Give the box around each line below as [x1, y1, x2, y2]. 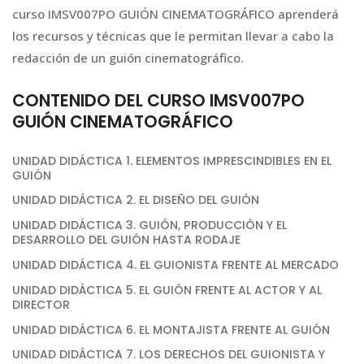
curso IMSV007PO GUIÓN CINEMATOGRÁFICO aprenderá [12, 6, 339, 23]
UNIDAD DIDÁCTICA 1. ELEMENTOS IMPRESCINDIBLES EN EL [12, 152, 331, 169]
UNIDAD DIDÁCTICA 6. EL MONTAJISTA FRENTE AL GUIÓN [12, 321, 330, 338]
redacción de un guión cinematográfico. [12, 50, 244, 67]
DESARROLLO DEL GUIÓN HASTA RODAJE [12, 232, 240, 249]
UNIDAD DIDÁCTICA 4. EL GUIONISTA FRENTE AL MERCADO [12, 256, 339, 273]
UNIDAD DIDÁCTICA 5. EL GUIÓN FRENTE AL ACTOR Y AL [12, 281, 322, 298]
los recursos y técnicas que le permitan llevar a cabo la [12, 28, 334, 45]
